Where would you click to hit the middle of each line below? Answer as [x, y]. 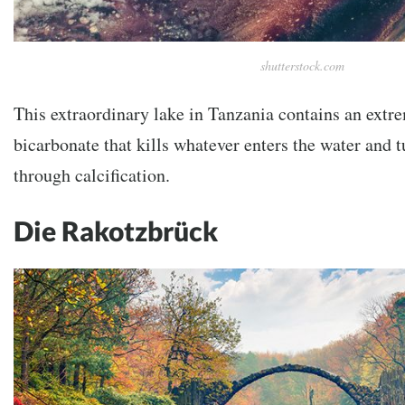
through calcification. [92, 174]
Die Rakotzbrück [116, 230]
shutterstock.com [302, 65]
